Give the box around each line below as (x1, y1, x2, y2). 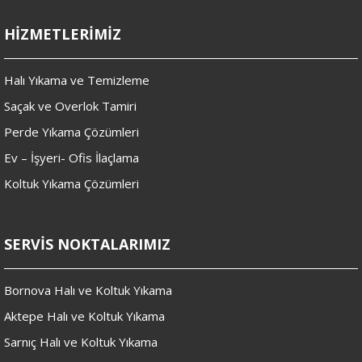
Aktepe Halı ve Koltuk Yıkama (4, 308, 165, 325)
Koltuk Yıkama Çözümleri (4, 175, 139, 192)
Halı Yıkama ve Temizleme (4, 72, 149, 89)
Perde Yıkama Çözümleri (4, 124, 139, 141)
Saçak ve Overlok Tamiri (4, 98, 137, 115)
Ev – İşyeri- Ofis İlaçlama (4, 149, 139, 166)
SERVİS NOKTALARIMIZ (4, 234, 170, 255)
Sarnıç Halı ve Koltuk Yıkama (4, 334, 158, 351)
